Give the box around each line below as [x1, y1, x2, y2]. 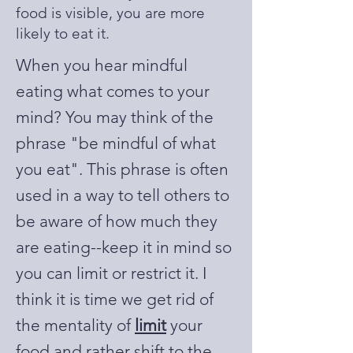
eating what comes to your [16, 81, 210, 101]
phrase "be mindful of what [16, 133, 216, 153]
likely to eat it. [16, 24, 110, 43]
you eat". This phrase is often [16, 159, 229, 179]
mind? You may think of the [16, 107, 214, 127]
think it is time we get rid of [16, 289, 214, 309]
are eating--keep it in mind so [16, 237, 232, 257]
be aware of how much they [16, 211, 217, 231]
